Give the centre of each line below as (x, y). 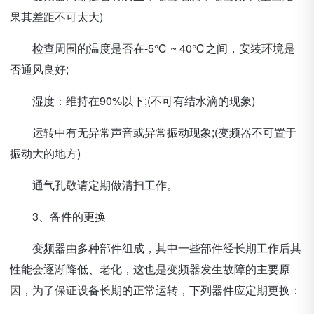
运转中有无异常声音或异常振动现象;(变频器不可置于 (153, 132)
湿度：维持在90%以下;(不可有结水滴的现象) (132, 101)
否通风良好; (39, 69)
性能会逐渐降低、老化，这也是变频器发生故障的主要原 (150, 269)
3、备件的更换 (58, 216)
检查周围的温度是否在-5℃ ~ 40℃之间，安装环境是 (152, 48)
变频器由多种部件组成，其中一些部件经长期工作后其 (156, 248)
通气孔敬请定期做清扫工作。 (94, 185)
